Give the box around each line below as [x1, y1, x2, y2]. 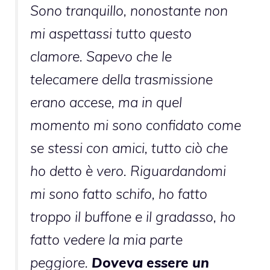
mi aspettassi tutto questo [30, 24, 192, 42]
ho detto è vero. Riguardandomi [30, 162, 226, 180]
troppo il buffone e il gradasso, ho [30, 207, 236, 225]
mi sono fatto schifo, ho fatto [30, 184, 207, 202]
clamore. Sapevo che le [30, 47, 172, 65]
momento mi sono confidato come [30, 116, 241, 134]
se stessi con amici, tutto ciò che [30, 139, 228, 157]
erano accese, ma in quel [30, 93, 182, 111]
